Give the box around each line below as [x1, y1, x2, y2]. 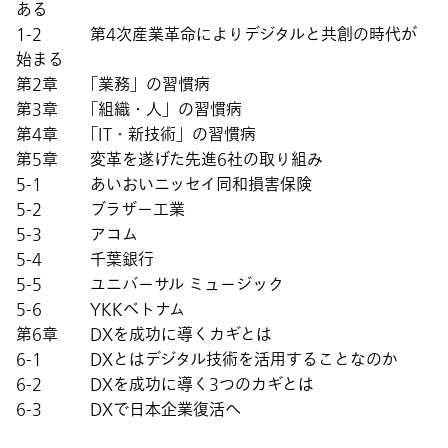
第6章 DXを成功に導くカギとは [16, 322, 272, 347]
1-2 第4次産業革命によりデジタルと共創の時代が [16, 22, 417, 47]
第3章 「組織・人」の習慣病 [16, 97, 242, 122]
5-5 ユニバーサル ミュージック [16, 272, 284, 297]
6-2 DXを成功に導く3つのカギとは [16, 372, 314, 397]
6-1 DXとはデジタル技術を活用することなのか [16, 347, 398, 372]
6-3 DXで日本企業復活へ [16, 397, 241, 422]
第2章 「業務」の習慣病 [16, 72, 210, 97]
